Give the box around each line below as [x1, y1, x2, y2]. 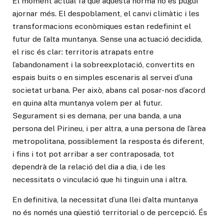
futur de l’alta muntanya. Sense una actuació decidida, [12, 34, 202, 44]
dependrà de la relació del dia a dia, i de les [12, 162, 165, 171]
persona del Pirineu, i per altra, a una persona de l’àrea [12, 123, 206, 133]
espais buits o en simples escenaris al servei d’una [12, 72, 192, 82]
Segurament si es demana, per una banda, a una [12, 110, 181, 120]
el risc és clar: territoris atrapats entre [12, 47, 154, 56]
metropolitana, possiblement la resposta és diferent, [12, 136, 204, 146]
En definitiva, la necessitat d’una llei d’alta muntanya [12, 195, 198, 205]
